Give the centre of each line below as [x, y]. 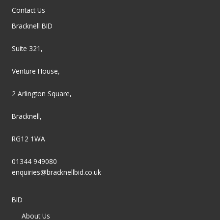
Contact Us [28, 10]
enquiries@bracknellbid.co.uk [56, 172]
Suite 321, [27, 49]
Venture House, [36, 71]
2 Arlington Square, [42, 94]
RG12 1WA [28, 138]
